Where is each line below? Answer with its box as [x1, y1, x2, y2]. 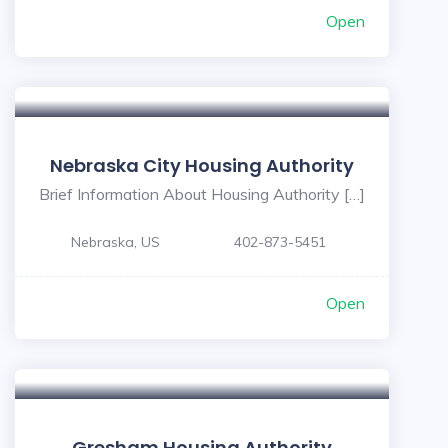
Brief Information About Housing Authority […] [39, 184, 365, 204]
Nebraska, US [71, 233, 160, 251]
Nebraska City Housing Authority [50, 153, 354, 178]
